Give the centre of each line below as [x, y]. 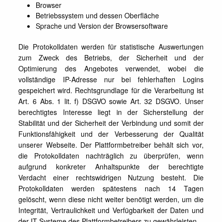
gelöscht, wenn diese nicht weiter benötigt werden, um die [111, 199]
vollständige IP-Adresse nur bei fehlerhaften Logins [111, 79]
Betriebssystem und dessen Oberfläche [98, 15]
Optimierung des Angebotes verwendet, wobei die [111, 68]
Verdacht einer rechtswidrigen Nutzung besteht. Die [111, 177]
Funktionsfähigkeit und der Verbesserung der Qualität [111, 134]
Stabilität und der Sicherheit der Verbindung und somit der [111, 123]
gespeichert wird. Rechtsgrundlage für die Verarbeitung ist [111, 90]
